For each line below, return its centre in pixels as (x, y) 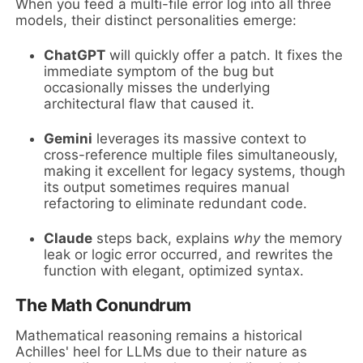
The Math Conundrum (103, 305)
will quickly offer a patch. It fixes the (224, 55)
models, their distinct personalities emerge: (156, 20)
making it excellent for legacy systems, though (195, 171)
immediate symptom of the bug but (159, 71)
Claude (68, 238)
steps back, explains (163, 238)
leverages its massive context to (200, 138)
